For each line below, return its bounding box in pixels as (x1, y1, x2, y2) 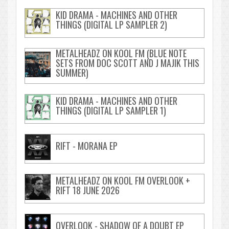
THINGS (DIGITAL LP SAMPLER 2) (56, 18, 167, 31)
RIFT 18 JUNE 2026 (56, 184, 120, 197)
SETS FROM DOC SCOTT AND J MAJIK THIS (56, 56, 199, 70)
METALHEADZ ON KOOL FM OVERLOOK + (56, 174, 190, 187)
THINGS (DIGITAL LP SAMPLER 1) (56, 104, 166, 117)
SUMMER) (56, 66, 88, 79)
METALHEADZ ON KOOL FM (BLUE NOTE (56, 47, 187, 60)
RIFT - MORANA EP (56, 139, 118, 152)
